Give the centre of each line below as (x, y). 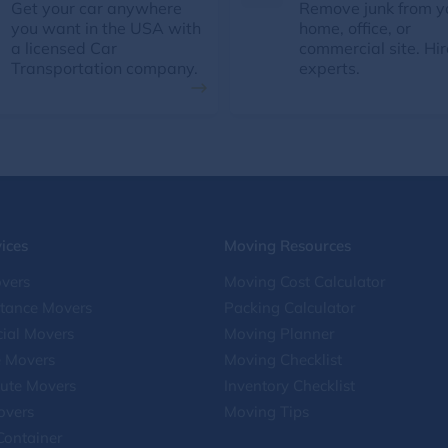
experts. (329, 68)
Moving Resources (287, 245)
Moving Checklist (283, 359)
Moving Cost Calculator (304, 281)
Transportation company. (104, 68)
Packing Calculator (289, 307)
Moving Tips (266, 411)
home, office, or (355, 28)
